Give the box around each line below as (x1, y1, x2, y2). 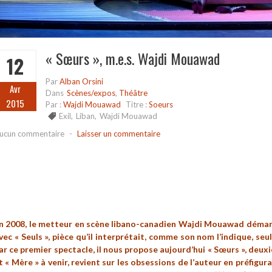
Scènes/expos (67, 88, 115, 98)
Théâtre (119, 88, 148, 98)
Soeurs (149, 100, 173, 110)
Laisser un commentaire (77, 129, 160, 139)
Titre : (126, 100, 149, 110)
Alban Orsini (59, 76, 103, 87)
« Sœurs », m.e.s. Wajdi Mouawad (46, 47, 220, 70)
